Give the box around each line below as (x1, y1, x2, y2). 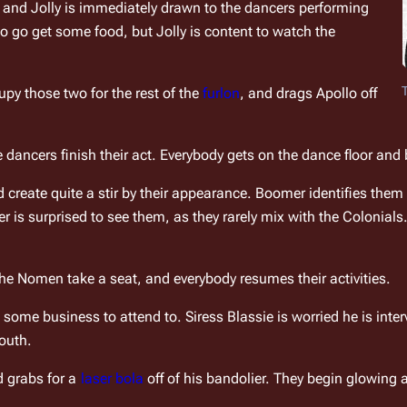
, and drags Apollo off (240, 84, 378, 103)
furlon (203, 84, 241, 103)
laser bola (80, 370, 144, 388)
